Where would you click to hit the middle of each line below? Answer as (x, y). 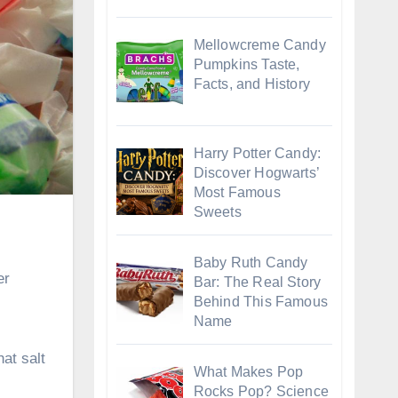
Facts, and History (252, 84)
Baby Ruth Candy (251, 263)
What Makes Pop (248, 371)
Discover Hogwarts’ (256, 173)
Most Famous (237, 193)
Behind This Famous (261, 302)
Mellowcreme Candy (259, 44)
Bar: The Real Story (257, 283)
